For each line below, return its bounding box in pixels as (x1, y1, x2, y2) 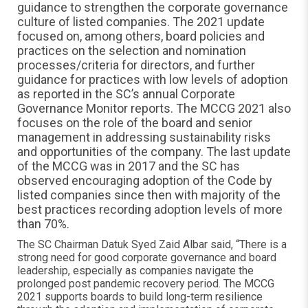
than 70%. (17, 217, 69, 231)
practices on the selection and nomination (17, 43, 246, 58)
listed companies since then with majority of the (17, 188, 280, 202)
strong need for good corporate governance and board (17, 251, 276, 264)
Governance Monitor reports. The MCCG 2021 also (17, 101, 291, 115)
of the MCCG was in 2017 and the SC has (17, 159, 240, 173)
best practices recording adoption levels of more (17, 202, 283, 217)
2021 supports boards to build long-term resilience (17, 290, 263, 303)
